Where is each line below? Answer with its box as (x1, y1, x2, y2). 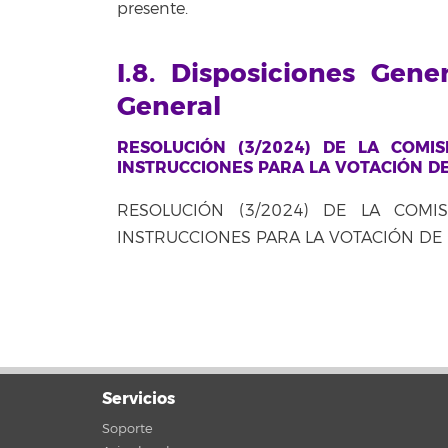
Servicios (102, 387, 175, 409)
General (117, 90, 221, 124)
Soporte (102, 420, 153, 437)
